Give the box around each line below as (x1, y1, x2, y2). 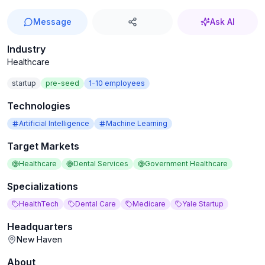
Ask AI (210, 17, 235, 27)
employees (103, 79, 145, 88)
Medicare (132, 199, 166, 208)
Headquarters (7, 221, 73, 232)
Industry (7, 43, 46, 55)
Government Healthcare (145, 159, 228, 168)
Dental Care (75, 199, 116, 208)
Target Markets (7, 140, 79, 152)
